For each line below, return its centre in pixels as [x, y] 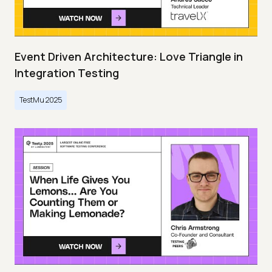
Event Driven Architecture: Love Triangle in [129, 57]
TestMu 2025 [41, 100]
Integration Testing [67, 73]
